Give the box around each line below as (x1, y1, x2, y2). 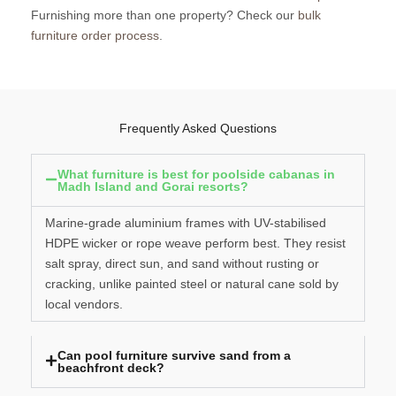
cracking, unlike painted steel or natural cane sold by (45, 277, 339, 292)
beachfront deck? (57, 361, 165, 376)
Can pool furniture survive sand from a (57, 348, 292, 363)
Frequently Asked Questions (119, 121, 277, 136)
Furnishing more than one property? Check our (31, 8, 298, 23)
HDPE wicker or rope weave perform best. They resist (45, 236, 346, 251)
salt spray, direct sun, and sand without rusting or (45, 256, 319, 271)
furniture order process (31, 28, 159, 43)
